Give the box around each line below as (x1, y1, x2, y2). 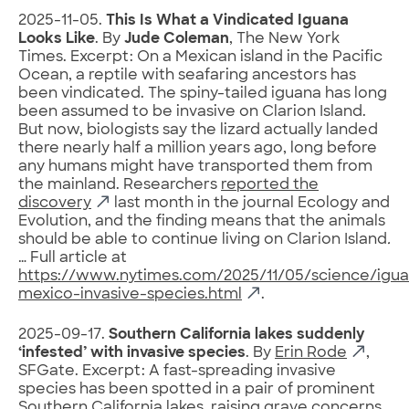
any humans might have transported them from (18, 159, 372, 174)
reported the (221, 177, 319, 193)
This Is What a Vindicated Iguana (102, 13, 349, 28)
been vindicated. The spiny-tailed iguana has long (18, 86, 387, 101)
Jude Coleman (124, 31, 229, 47)
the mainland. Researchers (18, 177, 221, 193)
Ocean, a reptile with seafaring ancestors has (18, 68, 356, 83)
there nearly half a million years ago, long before (18, 141, 377, 156)
